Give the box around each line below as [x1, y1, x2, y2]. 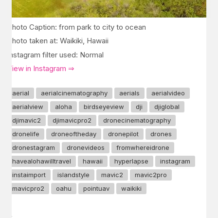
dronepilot [108, 129, 139, 138]
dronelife [12, 129, 39, 138]
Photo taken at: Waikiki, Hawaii [7, 36, 109, 46]
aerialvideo [151, 89, 185, 97]
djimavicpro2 [53, 116, 91, 124]
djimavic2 [12, 116, 41, 124]
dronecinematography [103, 116, 171, 124]
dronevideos [67, 143, 105, 151]
